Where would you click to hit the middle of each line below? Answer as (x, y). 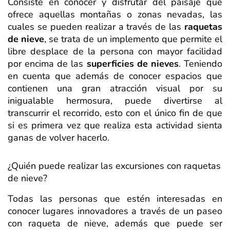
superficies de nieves (132, 63)
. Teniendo (200, 63)
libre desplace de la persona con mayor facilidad (115, 51)
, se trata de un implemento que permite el (133, 39)
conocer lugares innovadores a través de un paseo (115, 211)
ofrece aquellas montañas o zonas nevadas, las (115, 14)
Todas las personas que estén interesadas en (115, 198)
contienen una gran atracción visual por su (115, 88)
